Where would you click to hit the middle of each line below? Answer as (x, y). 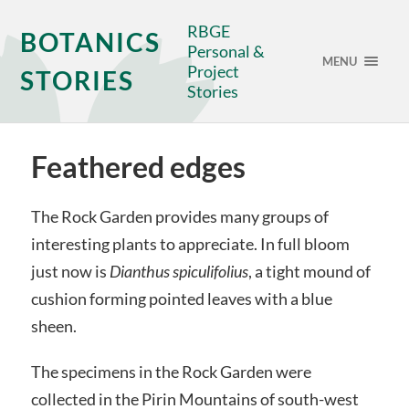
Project (214, 71)
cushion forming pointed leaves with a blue (181, 299)
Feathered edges (138, 167)
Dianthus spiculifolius (178, 271)
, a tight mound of (309, 271)
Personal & (226, 51)
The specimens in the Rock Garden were (171, 371)
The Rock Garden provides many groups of (179, 216)
